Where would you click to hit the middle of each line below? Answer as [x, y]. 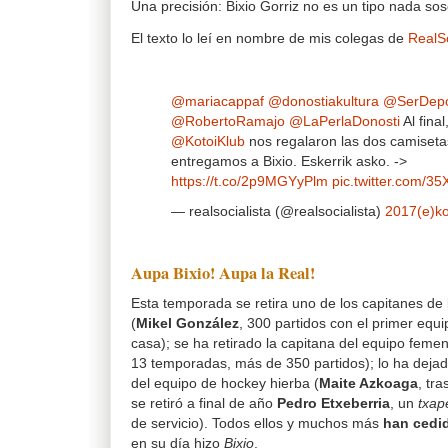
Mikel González [187, 323]
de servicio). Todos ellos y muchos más [257, 423]
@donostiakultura [323, 102]
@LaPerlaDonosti [344, 122]
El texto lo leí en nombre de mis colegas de [269, 39]
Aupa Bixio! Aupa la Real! [223, 273]
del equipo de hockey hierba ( [225, 383]
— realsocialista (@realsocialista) [278, 212]
